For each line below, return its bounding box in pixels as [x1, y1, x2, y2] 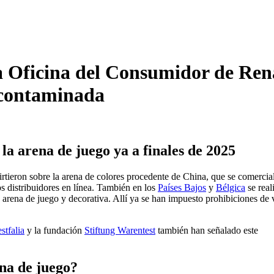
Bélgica [216, 182, 245, 193]
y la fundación [24, 225, 84, 236]
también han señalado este [155, 225, 258, 236]
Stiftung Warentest [84, 225, 155, 236]
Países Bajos [158, 182, 206, 193]
